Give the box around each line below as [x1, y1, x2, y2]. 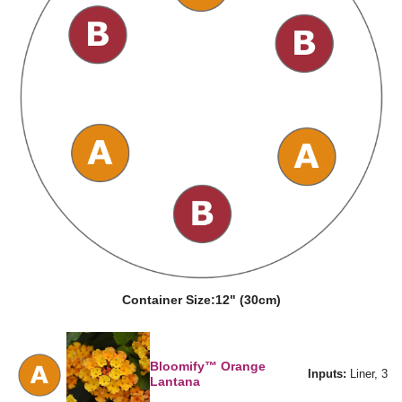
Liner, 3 [346, 367, 388, 381]
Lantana [150, 373, 201, 389]
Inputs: [308, 367, 346, 381]
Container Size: [121, 293, 215, 308]
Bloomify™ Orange [150, 358, 267, 373]
